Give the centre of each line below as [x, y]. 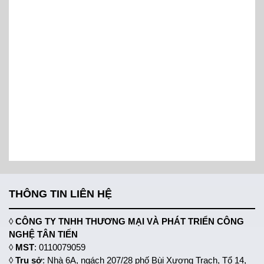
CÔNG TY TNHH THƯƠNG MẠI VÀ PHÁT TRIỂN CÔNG [130, 222]
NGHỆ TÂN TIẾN [43, 235]
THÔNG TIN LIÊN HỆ [60, 194]
